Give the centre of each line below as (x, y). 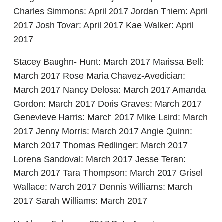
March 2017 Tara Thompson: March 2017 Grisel (108, 173)
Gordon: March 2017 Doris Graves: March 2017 (108, 104)
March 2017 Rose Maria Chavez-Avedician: (99, 76)
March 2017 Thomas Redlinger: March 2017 (101, 145)
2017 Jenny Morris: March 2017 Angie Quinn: (103, 131)
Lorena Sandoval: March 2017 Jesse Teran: (100, 159)
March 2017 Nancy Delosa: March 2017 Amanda (110, 90)
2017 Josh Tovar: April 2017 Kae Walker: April (104, 25)
